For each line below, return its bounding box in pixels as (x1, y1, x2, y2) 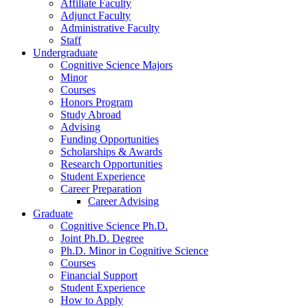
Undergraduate (33, 47, 98, 59)
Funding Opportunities (60, 133, 159, 146)
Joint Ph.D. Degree (60, 232, 144, 245)
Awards (126, 146, 162, 158)
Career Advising (88, 195, 159, 208)
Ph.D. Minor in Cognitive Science (60, 245, 208, 257)
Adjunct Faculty (60, 10, 131, 22)
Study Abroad (60, 109, 121, 121)
